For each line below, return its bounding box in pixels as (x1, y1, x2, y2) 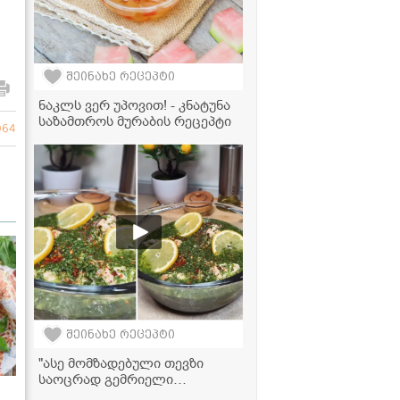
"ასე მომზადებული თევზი (38, 354, 204, 372)
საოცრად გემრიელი (38, 370, 173, 388)
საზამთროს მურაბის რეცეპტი (38, 112, 231, 130)
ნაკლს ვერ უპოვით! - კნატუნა (38, 96, 230, 114)
